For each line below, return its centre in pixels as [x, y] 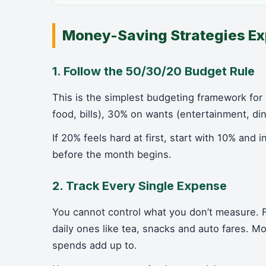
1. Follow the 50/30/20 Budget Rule [153, 71]
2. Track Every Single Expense [140, 186]
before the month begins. [112, 154]
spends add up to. [95, 245]
